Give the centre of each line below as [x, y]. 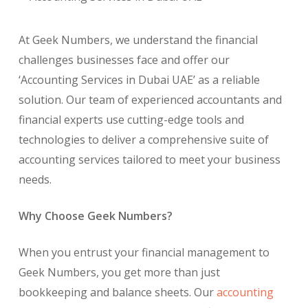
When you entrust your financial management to [144, 253]
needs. [35, 180]
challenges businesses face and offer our [124, 60]
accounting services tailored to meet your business [149, 160]
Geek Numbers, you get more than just [119, 273]
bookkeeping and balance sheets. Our [117, 293]
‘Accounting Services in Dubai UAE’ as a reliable [139, 80]
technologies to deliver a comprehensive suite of [143, 140]
